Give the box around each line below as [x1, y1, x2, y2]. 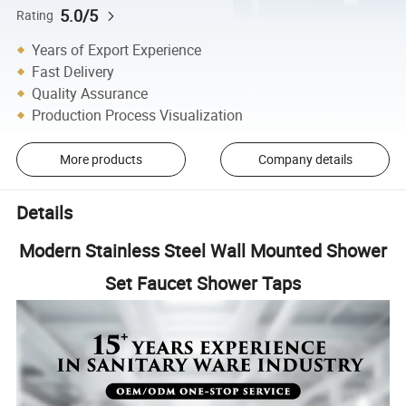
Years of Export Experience [32, 39, 202, 60]
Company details [257, 150, 353, 169]
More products [59, 150, 142, 169]
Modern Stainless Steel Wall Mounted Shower [19, 237, 387, 263]
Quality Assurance [32, 82, 149, 103]
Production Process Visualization [32, 104, 244, 125]
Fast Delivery [32, 61, 115, 82]
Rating [16, 6, 54, 24]
